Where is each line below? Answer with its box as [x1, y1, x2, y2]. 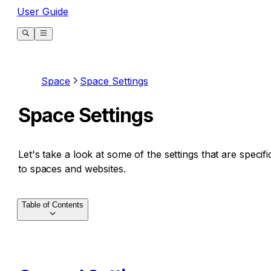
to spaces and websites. [18, 162, 126, 175]
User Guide [17, 5, 68, 18]
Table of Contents [22, 200, 83, 209]
